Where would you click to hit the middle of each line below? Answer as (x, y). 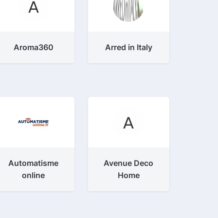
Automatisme (34, 163)
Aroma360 (33, 47)
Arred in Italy (128, 47)
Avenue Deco (129, 163)
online (34, 175)
